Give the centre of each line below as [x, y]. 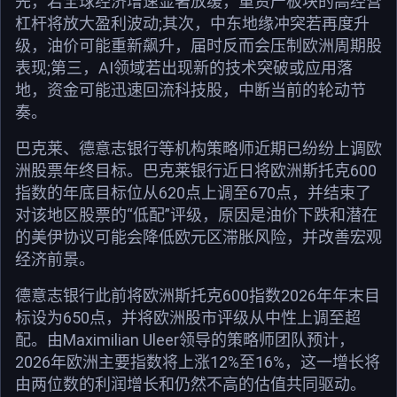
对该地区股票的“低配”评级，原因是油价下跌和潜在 [196, 214]
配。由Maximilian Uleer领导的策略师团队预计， [185, 339]
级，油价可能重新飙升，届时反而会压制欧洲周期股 [198, 45]
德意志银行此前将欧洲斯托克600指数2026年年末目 [198, 295]
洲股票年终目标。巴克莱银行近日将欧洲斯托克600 [196, 170]
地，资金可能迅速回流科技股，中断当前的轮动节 [191, 90]
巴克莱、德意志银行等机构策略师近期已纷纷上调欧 [198, 148]
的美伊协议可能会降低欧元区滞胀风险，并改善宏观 [198, 237]
